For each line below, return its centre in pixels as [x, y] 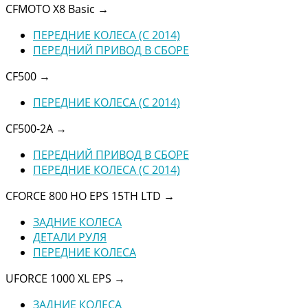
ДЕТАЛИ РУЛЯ [70, 237]
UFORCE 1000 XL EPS [60, 278]
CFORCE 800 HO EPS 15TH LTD [85, 196]
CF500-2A [31, 128]
